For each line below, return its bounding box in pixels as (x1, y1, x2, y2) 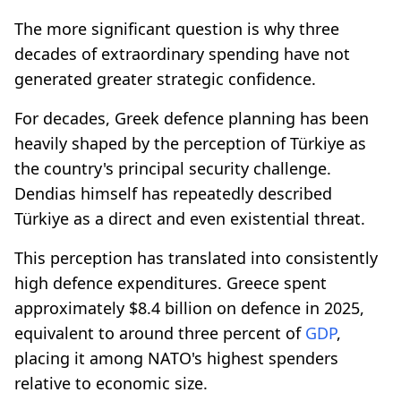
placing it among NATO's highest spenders (14, 346, 338, 369)
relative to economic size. (14, 371, 208, 394)
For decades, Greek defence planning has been (14, 107, 369, 129)
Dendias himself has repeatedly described (14, 182, 332, 204)
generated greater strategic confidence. (14, 67, 316, 90)
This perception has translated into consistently (14, 246, 378, 269)
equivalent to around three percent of (14, 321, 305, 344)
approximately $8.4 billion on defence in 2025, (14, 296, 364, 319)
